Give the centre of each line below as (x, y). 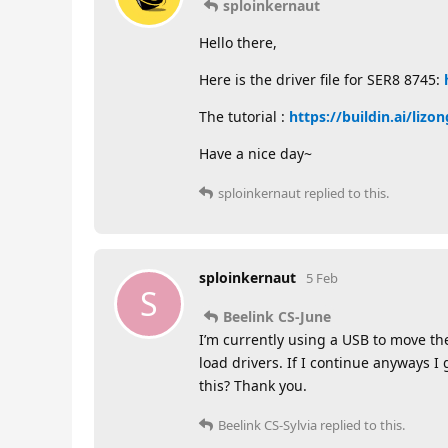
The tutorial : (244, 116)
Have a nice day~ (255, 153)
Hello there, (238, 42)
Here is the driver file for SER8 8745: (321, 79)
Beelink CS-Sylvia (267, 424)
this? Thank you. (253, 385)
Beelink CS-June (277, 316)
